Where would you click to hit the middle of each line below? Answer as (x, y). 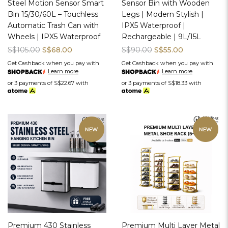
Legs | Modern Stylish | (163, 15)
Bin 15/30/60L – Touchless (53, 15)
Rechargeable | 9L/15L (161, 37)
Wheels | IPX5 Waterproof (54, 37)
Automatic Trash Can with (53, 26)
